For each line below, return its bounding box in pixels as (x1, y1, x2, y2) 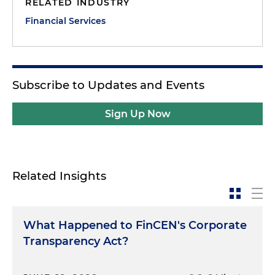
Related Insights (12, 169, 106, 183)
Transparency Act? (23, 234, 128, 248)
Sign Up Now (104, 108, 171, 120)
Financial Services (25, 15, 106, 26)
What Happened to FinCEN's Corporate (23, 219, 247, 232)
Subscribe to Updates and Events (12, 78, 204, 92)
